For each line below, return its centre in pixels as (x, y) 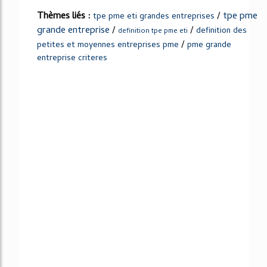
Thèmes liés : (65, 16)
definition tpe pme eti (153, 31)
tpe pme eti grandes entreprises (154, 17)
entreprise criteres (72, 58)
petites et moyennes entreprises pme (108, 45)
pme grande (209, 45)
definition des (221, 31)
